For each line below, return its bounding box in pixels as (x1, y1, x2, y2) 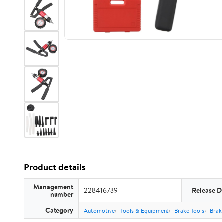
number (50, 189, 73, 199)
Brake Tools (174, 206, 204, 215)
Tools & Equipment (120, 206, 169, 215)
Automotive (84, 206, 115, 215)
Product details (24, 161, 86, 173)
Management (33, 182, 73, 191)
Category (45, 205, 73, 215)
